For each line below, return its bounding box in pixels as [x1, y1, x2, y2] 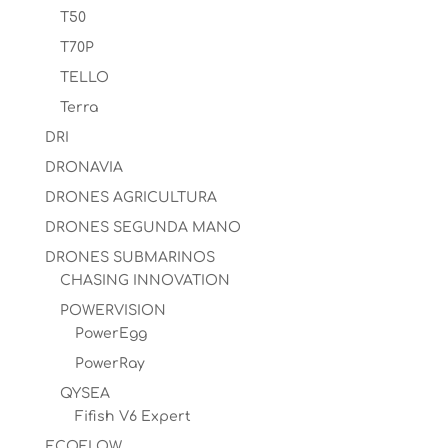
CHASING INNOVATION [59, 273, 230, 288]
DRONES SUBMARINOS [44, 250, 215, 265]
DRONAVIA [44, 160, 123, 175]
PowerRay [74, 356, 145, 371]
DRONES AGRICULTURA [44, 190, 217, 205]
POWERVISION [59, 303, 166, 318]
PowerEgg [74, 326, 147, 341]
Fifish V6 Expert [74, 409, 191, 424]
